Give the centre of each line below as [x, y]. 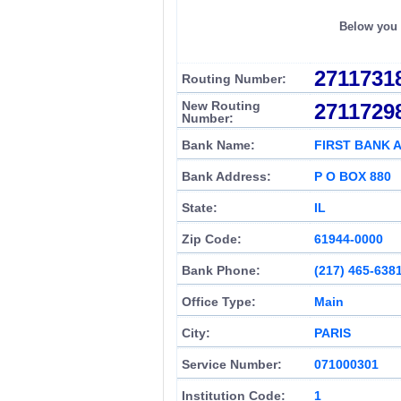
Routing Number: [234, 79]
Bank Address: [226, 176]
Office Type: [219, 302]
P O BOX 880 [353, 176]
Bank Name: [218, 145]
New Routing [221, 106]
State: [200, 208]
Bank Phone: [221, 270]
